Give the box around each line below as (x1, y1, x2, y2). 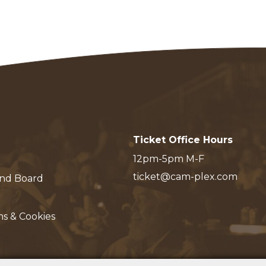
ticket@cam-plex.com (133, 171, 237, 183)
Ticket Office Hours (133, 134, 233, 146)
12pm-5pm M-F (133, 153, 204, 165)
